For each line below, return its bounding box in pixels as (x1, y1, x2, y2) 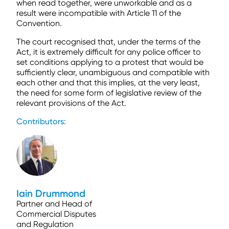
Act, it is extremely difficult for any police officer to (16, 47, 201, 57)
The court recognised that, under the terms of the (16, 37, 200, 47)
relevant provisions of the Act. (16, 98, 126, 108)
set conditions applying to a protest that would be (16, 57, 203, 67)
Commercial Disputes (16, 209, 96, 219)
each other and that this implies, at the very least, (16, 78, 200, 87)
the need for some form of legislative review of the (16, 88, 201, 98)
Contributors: (16, 117, 66, 126)
